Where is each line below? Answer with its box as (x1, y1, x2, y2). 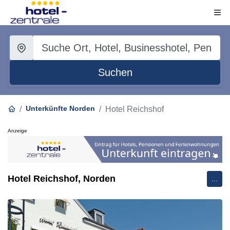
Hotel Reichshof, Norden (8, 174, 116, 184)
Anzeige (8, 128, 27, 133)
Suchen (98, 67, 132, 78)
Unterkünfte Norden (26, 104, 95, 112)
